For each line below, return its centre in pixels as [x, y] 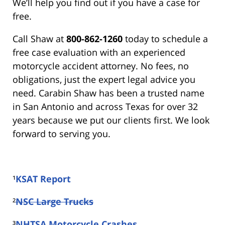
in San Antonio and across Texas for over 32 [105, 106]
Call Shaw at [39, 39]
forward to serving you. [62, 134]
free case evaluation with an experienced [99, 52]
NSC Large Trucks [54, 201]
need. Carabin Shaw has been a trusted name [108, 93]
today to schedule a [166, 39]
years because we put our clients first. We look [111, 120]
